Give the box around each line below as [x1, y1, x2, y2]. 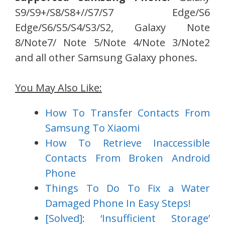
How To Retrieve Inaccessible [45, 136, 210, 150]
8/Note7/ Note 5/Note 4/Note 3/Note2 [15, 36, 210, 50]
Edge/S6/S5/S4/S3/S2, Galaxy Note [15, 21, 210, 35]
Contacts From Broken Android [45, 151, 210, 165]
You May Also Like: [15, 81, 102, 95]
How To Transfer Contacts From [45, 106, 210, 120]
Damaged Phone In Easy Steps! [45, 196, 191, 210]
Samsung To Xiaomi [45, 121, 140, 135]
